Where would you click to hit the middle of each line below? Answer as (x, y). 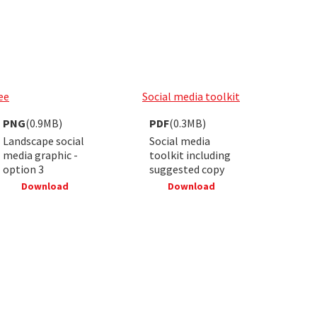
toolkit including (190, 155)
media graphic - (40, 155)
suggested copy (187, 169)
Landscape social (44, 140)
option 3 (23, 169)
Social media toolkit (191, 96)
